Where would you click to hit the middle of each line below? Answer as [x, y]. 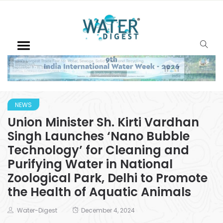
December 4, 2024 [108, 210]
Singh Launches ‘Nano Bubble [99, 136]
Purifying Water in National [90, 164]
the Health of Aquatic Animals [99, 192]
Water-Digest [37, 210]
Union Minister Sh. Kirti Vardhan [103, 122]
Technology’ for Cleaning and [98, 150]
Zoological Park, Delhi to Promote [108, 178]
